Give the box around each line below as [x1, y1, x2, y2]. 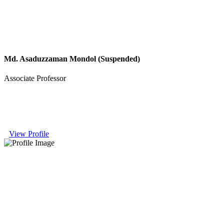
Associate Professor [4, 74, 66, 83]
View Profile [9, 129, 49, 138]
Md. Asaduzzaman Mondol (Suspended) [4, 54, 140, 63]
